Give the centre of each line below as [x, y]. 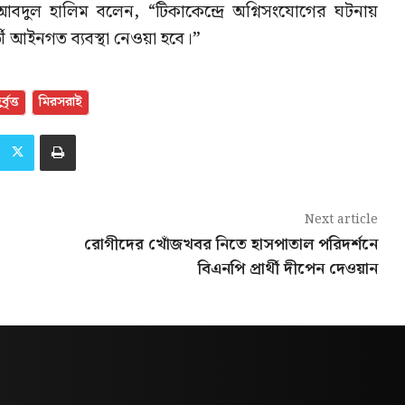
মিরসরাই [61, 102]
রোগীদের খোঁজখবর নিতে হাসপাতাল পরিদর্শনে [231, 244]
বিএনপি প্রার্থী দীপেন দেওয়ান [287, 268]
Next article [341, 219]
